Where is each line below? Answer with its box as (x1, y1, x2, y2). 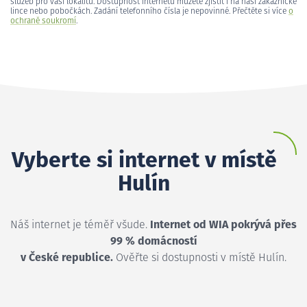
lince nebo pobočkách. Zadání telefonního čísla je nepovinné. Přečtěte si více (10, 7, 288, 16)
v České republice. (21, 251, 113, 263)
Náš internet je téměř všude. (10, 219, 150, 230)
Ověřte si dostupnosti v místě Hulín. (113, 251, 286, 263)
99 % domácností (110, 235, 197, 247)
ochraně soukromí (10, 16, 76, 25)
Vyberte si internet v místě (11, 149, 277, 172)
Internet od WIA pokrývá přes (150, 219, 297, 230)
